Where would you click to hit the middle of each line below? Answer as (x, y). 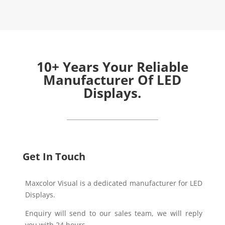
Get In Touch (54, 157)
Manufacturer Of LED (113, 80)
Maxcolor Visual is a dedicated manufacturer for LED (114, 183)
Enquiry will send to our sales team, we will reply (114, 213)
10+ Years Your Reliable (112, 67)
